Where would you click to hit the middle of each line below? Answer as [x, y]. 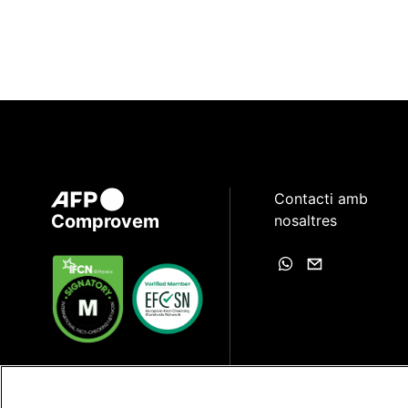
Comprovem [105, 222]
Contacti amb [321, 199]
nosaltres [306, 220]
